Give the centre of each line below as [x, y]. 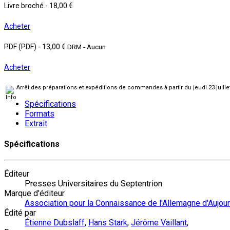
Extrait [36, 123]
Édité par [20, 213]
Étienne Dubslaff [55, 223]
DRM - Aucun [87, 46]
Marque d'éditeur [34, 194]
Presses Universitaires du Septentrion [93, 184]
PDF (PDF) [21, 46]
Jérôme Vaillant [159, 223]
